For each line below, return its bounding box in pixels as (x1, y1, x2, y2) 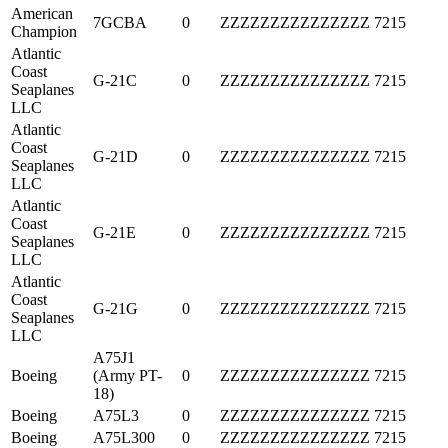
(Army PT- (93, 366, 162, 384)
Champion (11, 22, 77, 40)
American (11, 4, 73, 22)
